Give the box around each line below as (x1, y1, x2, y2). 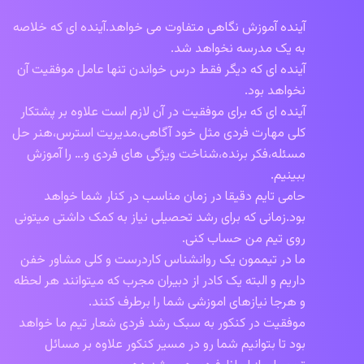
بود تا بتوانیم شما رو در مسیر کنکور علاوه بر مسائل (45, 335, 305, 355)
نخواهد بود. (245, 81, 305, 102)
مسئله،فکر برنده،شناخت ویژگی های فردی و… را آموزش (27, 145, 305, 165)
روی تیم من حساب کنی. (182, 229, 305, 249)
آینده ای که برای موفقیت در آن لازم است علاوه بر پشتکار (20, 102, 305, 123)
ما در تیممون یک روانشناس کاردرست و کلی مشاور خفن (20, 250, 305, 271)
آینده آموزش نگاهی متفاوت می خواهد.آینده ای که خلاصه (13, 18, 305, 38)
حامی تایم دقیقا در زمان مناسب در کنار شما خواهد (44, 187, 305, 207)
